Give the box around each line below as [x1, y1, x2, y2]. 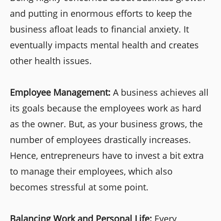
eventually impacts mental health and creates [10, 38, 199, 51]
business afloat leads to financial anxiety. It [10, 23, 189, 35]
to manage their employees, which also [10, 165, 173, 177]
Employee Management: [10, 86, 113, 98]
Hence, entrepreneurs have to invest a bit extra [10, 149, 204, 161]
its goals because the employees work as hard [10, 102, 201, 114]
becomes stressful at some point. [10, 181, 148, 193]
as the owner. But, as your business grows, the [10, 117, 203, 130]
